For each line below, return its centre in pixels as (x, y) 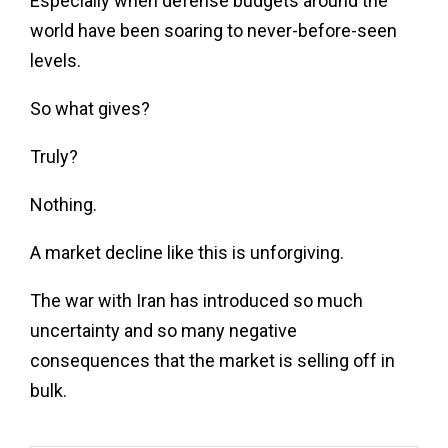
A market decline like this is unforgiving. (187, 252)
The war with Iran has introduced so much (196, 300)
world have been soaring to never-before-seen (213, 30)
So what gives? (90, 108)
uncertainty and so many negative (163, 330)
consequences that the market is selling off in (212, 360)
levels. (55, 60)
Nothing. (63, 204)
